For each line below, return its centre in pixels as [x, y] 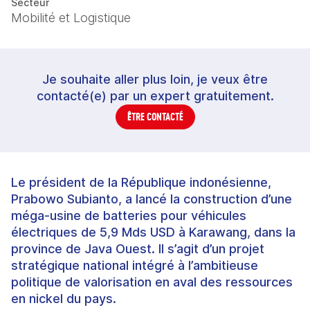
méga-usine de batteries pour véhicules [129, 216]
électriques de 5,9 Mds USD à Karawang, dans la [153, 232]
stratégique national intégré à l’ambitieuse [135, 265]
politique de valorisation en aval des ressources [152, 282]
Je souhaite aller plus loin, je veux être [155, 79]
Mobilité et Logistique [71, 18]
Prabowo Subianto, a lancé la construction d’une [152, 199]
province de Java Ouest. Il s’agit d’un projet [138, 249]
